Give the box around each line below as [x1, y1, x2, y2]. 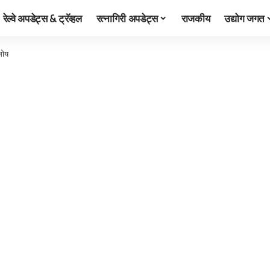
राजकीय [181, 11, 210, 25]
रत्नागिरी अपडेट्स [96, 11, 159, 25]
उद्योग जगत [224, 11, 265, 25]
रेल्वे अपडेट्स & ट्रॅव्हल [2, 11, 82, 25]
